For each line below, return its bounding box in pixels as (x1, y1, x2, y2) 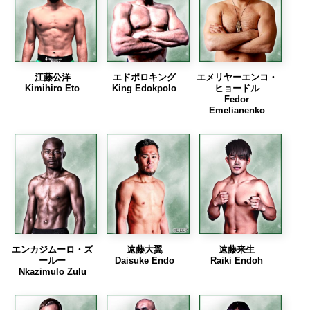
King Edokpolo (112, 82, 177, 93)
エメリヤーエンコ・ (196, 71, 277, 82)
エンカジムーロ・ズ (12, 244, 93, 255)
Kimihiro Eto (25, 82, 80, 93)
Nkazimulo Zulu (18, 266, 86, 277)
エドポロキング (113, 71, 176, 82)
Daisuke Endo (114, 255, 174, 266)
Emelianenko (208, 104, 265, 116)
